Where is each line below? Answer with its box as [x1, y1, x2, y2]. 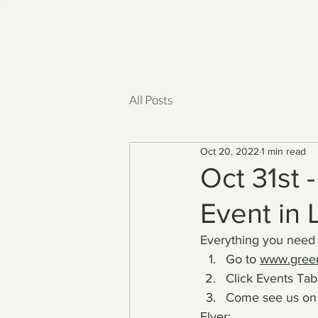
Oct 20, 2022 [200, 145, 259, 157]
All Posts [129, 92, 172, 107]
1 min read [261, 145, 306, 157]
